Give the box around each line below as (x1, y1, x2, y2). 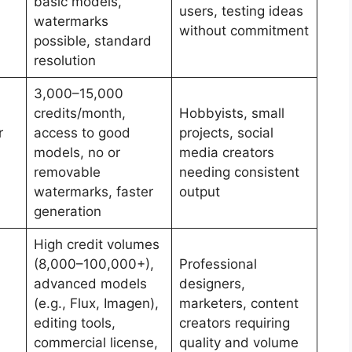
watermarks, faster (33, 184, 153, 200)
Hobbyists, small (178, 105, 284, 122)
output (178, 184, 220, 200)
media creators (178, 145, 274, 161)
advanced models (33, 276, 147, 292)
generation (33, 203, 101, 220)
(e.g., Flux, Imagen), (33, 295, 159, 312)
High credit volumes (33, 236, 159, 253)
